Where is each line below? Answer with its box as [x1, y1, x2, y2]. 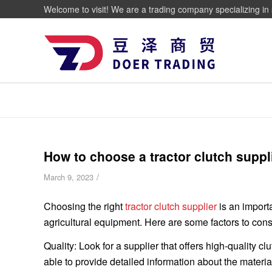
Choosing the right [44, 199, 125, 213]
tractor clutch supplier [125, 199, 217, 213]
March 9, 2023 [44, 171, 93, 183]
